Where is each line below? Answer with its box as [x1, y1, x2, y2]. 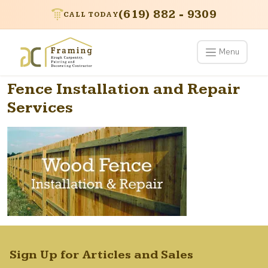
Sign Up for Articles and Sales [10, 247, 193, 262]
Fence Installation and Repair [7, 80, 240, 99]
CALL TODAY [63, 10, 118, 19]
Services [7, 98, 73, 117]
